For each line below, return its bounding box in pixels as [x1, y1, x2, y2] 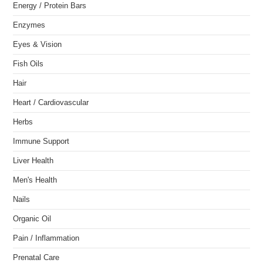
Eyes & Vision [13, 41, 62, 49]
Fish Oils [13, 60, 44, 68]
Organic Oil [13, 215, 52, 223]
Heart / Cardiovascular [13, 99, 89, 107]
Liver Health [13, 157, 54, 165]
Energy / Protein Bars [13, 2, 87, 10]
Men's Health [13, 176, 58, 184]
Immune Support [13, 137, 70, 146]
